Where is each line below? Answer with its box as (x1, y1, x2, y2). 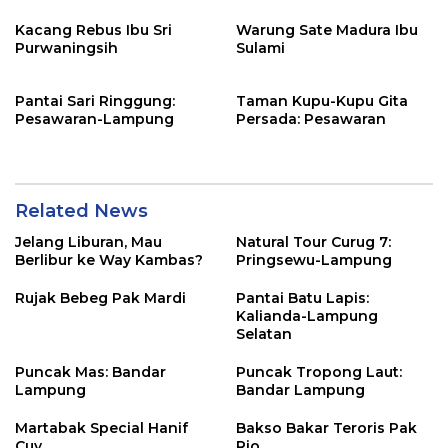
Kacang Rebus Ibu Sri (15, 21, 172, 39)
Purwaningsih (15, 39, 118, 57)
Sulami (236, 39, 285, 57)
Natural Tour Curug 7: (236, 233, 391, 251)
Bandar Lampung (236, 381, 365, 399)
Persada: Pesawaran (236, 110, 386, 128)
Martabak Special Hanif (15, 419, 188, 437)
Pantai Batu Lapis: (236, 289, 369, 307)
